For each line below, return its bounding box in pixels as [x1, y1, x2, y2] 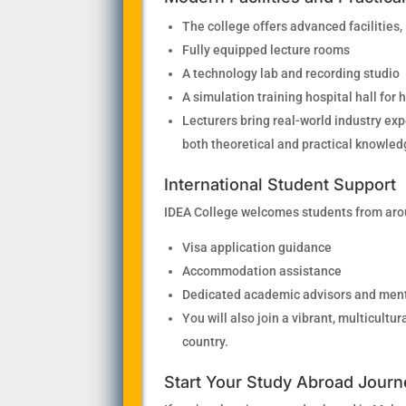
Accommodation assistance [181, 263, 342, 278]
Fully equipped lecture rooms [181, 42, 350, 57]
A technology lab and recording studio [181, 65, 400, 81]
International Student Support [163, 174, 396, 194]
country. [181, 333, 228, 349]
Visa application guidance [181, 239, 332, 255]
